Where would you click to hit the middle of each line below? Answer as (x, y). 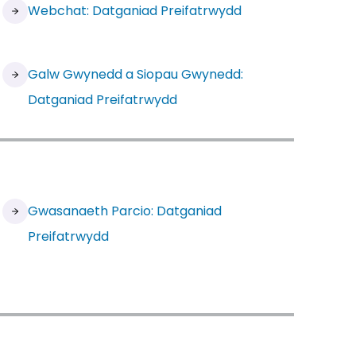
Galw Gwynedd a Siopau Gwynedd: (136, 74)
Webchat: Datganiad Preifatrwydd (135, 11)
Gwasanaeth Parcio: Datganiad (125, 211)
